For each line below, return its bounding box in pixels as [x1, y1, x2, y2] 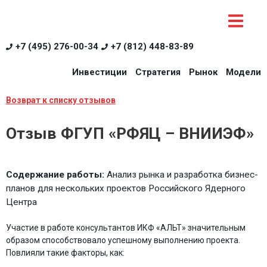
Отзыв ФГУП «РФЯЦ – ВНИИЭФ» [6, 123, 254, 142]
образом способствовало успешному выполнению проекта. [6, 235, 240, 245]
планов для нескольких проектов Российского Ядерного [6, 182, 246, 194]
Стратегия [135, 66, 181, 77]
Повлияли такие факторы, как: [6, 247, 125, 257]
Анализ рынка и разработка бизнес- [107, 169, 258, 180]
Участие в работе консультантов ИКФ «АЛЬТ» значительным [6, 222, 246, 232]
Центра [6, 196, 37, 207]
